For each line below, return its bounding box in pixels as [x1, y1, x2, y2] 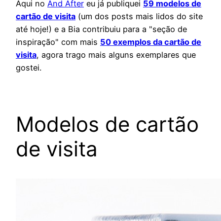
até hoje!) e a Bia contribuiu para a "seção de [16, 24, 187, 34]
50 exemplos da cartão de [100, 37, 201, 47]
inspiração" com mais [16, 37, 100, 47]
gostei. [16, 62, 41, 73]
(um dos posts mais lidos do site [75, 11, 203, 21]
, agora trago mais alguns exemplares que [37, 49, 196, 60]
